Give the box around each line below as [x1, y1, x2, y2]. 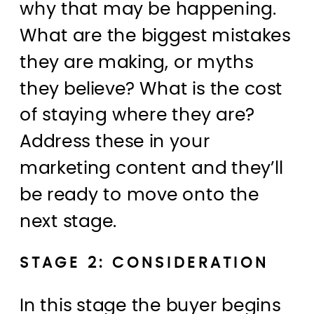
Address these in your [20, 133, 210, 151]
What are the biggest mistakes [20, 27, 291, 46]
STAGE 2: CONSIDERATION [20, 256, 269, 271]
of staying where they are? [20, 107, 254, 125]
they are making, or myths [20, 53, 254, 72]
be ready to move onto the [20, 186, 259, 205]
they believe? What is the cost [20, 80, 283, 98]
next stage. [20, 212, 117, 231]
